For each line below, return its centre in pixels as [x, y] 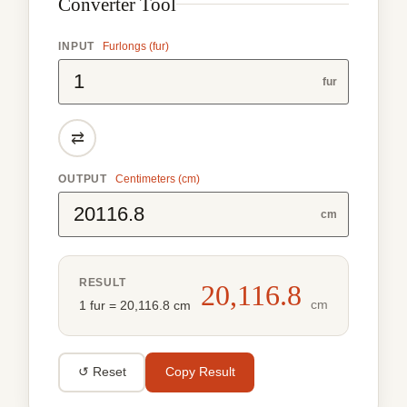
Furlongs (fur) [136, 46]
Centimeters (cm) [157, 179]
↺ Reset [102, 372]
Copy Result [200, 372]
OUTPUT [83, 179]
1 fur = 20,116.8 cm [135, 305]
